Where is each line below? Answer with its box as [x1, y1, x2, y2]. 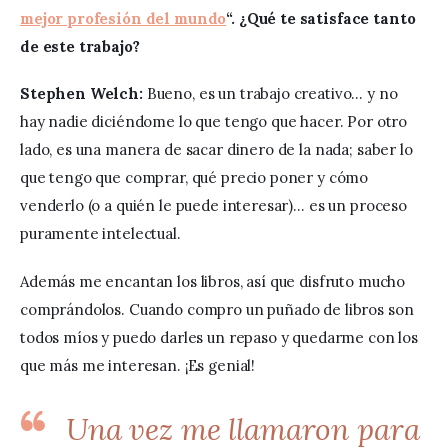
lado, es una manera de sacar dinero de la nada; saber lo [20, 140, 417, 160]
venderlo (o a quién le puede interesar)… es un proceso [20, 196, 411, 216]
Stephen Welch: [20, 84, 143, 104]
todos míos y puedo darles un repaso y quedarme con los [20, 327, 422, 347]
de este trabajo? [20, 36, 140, 56]
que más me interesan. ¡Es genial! [20, 355, 263, 375]
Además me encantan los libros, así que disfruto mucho [20, 271, 409, 291]
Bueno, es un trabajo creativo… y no [142, 84, 402, 104]
